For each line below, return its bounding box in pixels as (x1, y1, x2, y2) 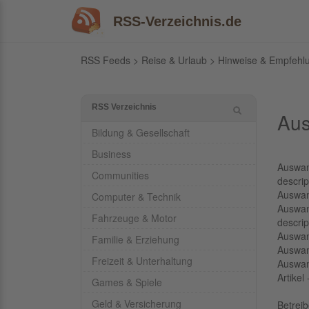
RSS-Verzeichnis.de (113, 13, 241, 29)
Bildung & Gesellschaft (92, 126, 190, 139)
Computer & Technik (92, 190, 181, 203)
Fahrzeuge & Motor (92, 211, 177, 225)
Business (92, 147, 131, 161)
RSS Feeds (81, 53, 130, 67)
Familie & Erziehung (92, 232, 179, 246)
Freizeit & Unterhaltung (92, 254, 192, 268)
